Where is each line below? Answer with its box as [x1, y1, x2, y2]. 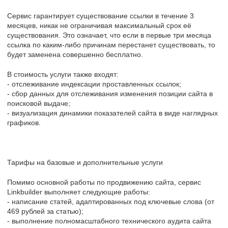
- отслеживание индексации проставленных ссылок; [7, 79, 181, 88]
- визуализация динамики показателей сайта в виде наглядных [7, 108, 218, 117]
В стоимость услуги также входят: [7, 70, 119, 78]
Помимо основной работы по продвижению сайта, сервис [7, 178, 201, 186]
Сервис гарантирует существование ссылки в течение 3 [7, 11, 194, 20]
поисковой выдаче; [7, 99, 70, 107]
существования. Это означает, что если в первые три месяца [7, 31, 211, 39]
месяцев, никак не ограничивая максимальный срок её [7, 21, 191, 30]
